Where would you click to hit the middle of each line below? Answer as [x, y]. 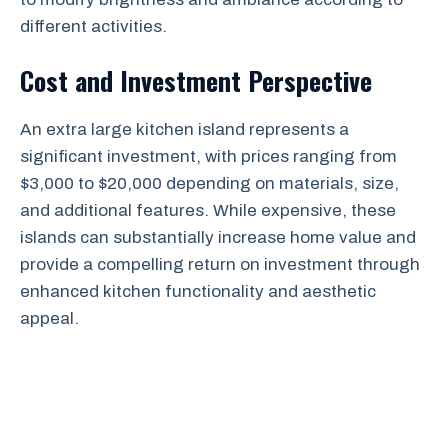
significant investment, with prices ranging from [208, 156]
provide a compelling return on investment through [220, 264]
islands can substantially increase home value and [218, 237]
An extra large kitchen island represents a [184, 129]
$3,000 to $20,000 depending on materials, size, [209, 183]
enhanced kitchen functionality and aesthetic [198, 291]
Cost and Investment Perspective [196, 80]
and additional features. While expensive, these [208, 210]
